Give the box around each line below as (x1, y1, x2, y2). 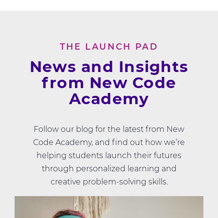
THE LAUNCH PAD (59, 41, 159, 52)
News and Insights (29, 57, 189, 76)
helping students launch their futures (36, 151, 182, 161)
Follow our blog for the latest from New (34, 125, 184, 134)
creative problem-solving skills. (50, 177, 168, 187)
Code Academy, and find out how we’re (33, 138, 185, 147)
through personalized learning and (41, 164, 177, 174)
